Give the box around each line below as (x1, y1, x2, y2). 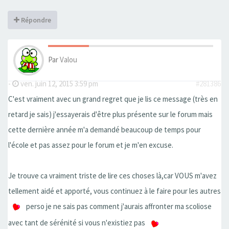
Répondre (19, 15, 51, 25)
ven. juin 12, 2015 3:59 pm (19, 79, 98, 88)
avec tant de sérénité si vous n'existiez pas (8, 218, 147, 228)
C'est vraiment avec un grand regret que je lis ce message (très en (8, 94, 218, 104)
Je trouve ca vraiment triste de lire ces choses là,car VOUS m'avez (8, 171, 217, 180)
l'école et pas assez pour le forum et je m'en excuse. (8, 140, 173, 150)
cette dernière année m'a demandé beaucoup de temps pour (8, 125, 201, 134)
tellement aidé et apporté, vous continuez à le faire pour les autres (8, 186, 221, 196)
